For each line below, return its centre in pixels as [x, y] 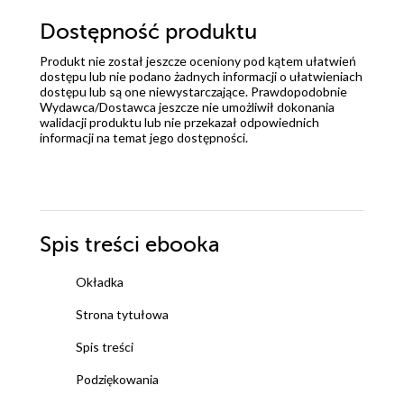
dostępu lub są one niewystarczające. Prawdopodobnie [193, 91]
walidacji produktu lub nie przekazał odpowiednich [179, 122]
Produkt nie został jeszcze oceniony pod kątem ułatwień [198, 60]
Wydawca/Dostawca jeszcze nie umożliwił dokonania [187, 106]
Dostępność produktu [148, 32]
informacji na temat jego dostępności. [144, 137]
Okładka [100, 281]
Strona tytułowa [122, 314]
